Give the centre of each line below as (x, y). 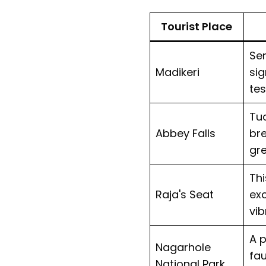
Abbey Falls (185, 133)
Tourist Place (197, 26)
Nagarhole (183, 247)
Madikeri (177, 72)
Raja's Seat (184, 194)
